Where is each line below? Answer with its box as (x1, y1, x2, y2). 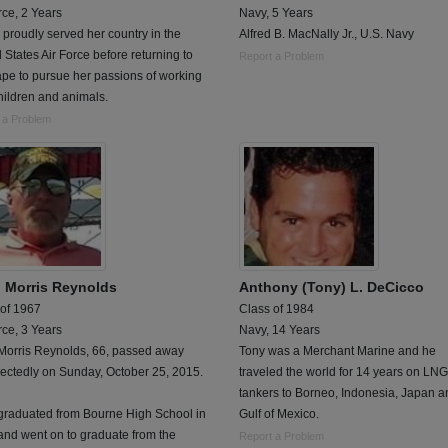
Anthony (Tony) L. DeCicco (239, 278, 424, 295)
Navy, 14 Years (239, 322, 320, 337)
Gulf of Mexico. (239, 406, 319, 421)
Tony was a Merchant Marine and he (239, 343, 436, 358)
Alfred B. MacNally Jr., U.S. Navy (239, 26, 414, 41)
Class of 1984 (239, 301, 314, 316)
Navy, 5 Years (239, 5, 313, 20)
